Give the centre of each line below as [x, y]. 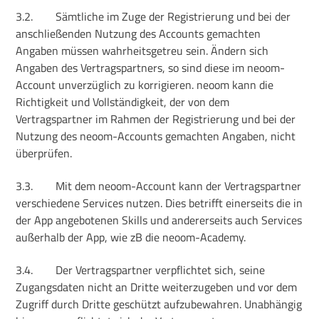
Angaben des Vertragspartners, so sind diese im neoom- [151, 67]
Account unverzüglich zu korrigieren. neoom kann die [145, 84]
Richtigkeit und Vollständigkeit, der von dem [123, 101]
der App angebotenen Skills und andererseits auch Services [159, 220]
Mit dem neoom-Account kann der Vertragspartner [179, 185]
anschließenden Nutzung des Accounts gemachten [138, 33]
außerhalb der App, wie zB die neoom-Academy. [131, 237]
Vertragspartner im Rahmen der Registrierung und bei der [156, 119]
